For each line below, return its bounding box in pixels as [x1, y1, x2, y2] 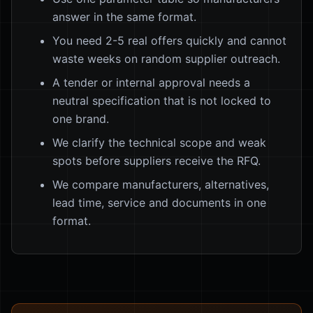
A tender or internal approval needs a [52, 75, 250, 89]
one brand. [52, 111, 109, 126]
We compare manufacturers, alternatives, [52, 177, 269, 191]
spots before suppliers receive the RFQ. [52, 153, 261, 168]
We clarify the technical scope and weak [52, 135, 266, 150]
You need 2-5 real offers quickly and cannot [52, 33, 286, 48]
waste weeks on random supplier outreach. [52, 51, 280, 66]
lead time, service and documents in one [52, 195, 266, 210]
